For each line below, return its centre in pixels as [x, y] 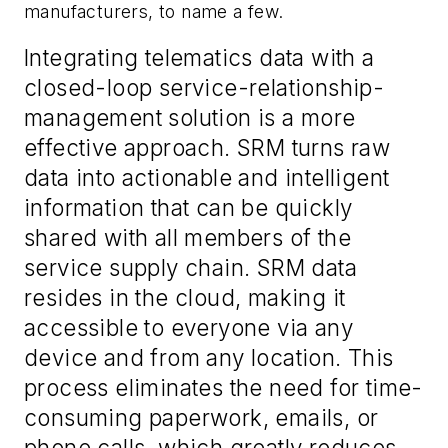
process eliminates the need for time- [223, 387]
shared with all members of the [187, 237]
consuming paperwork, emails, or [201, 417]
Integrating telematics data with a [199, 57]
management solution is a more [190, 117]
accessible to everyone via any [188, 327]
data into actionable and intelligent [207, 177]
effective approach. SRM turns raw [207, 147]
